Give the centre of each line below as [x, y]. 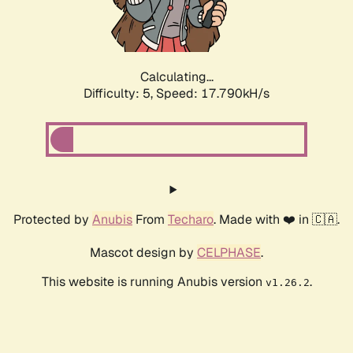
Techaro [191, 220]
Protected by [53, 220]
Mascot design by [143, 253]
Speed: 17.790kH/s [213, 94]
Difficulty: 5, [120, 94]
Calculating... [176, 77]
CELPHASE [229, 253]
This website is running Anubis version [153, 282]
